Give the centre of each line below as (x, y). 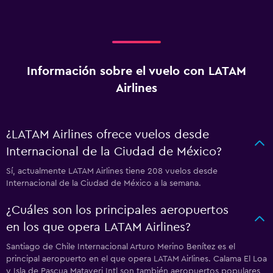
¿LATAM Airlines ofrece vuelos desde (108, 135)
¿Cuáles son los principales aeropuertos (117, 211)
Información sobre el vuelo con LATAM (136, 72)
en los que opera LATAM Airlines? (98, 228)
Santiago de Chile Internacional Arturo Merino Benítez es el (121, 247)
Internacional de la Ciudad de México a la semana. (104, 184)
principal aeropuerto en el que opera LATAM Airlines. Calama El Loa (136, 259)
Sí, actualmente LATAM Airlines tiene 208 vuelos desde (112, 172)
